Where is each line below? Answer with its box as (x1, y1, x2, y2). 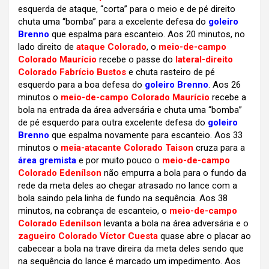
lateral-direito (175, 54, 233, 65)
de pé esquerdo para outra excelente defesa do (18, 117, 208, 128)
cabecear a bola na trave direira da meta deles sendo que (18, 243, 244, 255)
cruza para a (193, 142, 245, 154)
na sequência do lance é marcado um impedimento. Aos (18, 256, 241, 267)
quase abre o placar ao (158, 231, 251, 242)
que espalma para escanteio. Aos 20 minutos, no (49, 29, 245, 40)
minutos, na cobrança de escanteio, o (18, 205, 169, 217)
